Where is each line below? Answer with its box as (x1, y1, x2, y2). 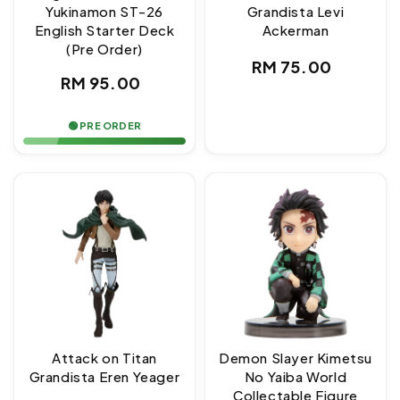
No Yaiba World (244, 368, 347, 386)
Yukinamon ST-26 (46, 3, 163, 21)
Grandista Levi (246, 3, 345, 21)
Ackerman (262, 21, 329, 39)
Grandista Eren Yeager (29, 368, 180, 386)
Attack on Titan (52, 349, 157, 367)
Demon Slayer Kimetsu (218, 349, 372, 367)
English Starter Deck (34, 21, 175, 39)
